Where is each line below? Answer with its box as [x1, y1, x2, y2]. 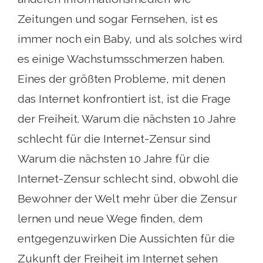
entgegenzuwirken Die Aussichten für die [18, 231, 235, 245]
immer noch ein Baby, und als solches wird [18, 32, 242, 45]
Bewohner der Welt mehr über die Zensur [18, 191, 237, 205]
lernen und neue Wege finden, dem [18, 211, 203, 225]
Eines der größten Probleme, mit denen [18, 72, 225, 85]
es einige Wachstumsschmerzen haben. [18, 52, 224, 65]
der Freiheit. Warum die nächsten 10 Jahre [18, 112, 236, 125]
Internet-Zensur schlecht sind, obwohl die [18, 171, 238, 185]
